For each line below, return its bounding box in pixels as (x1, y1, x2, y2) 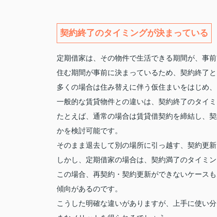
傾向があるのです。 (57, 184, 122, 193)
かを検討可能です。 (57, 126, 122, 135)
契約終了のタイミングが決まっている (60, 28, 208, 38)
